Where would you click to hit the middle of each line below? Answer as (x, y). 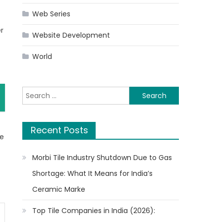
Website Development (71, 35)
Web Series (52, 14)
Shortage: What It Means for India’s (93, 173)
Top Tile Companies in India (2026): (94, 211)
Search (34, 92)
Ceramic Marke (59, 189)
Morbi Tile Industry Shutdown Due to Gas (102, 158)
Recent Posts (60, 130)
